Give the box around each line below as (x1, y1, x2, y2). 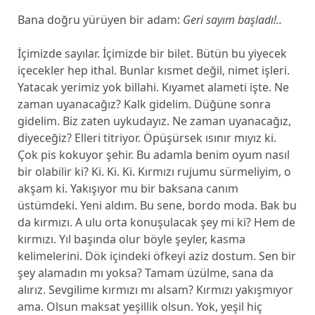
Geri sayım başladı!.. (182, 12, 282, 27)
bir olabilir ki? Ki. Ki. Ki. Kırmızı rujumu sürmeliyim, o (17, 164, 291, 179)
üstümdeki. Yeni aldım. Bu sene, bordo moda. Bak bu (17, 198, 297, 213)
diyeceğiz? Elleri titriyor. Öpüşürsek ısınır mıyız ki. (17, 130, 276, 146)
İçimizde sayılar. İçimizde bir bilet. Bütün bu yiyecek (17, 46, 287, 61)
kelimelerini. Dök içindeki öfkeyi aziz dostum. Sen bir (17, 248, 296, 264)
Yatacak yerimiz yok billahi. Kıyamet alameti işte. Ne (17, 79, 289, 95)
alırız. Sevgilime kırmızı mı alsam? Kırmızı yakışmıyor (17, 282, 293, 297)
